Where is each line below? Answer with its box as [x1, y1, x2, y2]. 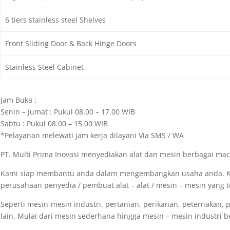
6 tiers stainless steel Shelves [5, 15, 106, 25]
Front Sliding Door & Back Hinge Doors [5, 39, 137, 48]
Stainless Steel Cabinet [5, 62, 84, 72]
